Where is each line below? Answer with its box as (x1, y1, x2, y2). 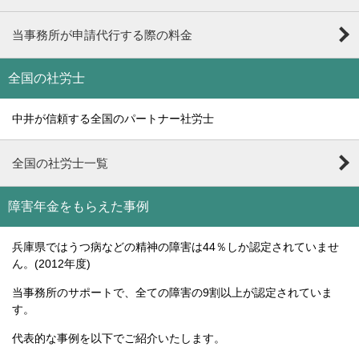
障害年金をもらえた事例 (8, 199, 149, 213)
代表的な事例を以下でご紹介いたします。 (12, 331, 225, 345)
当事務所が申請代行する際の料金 (12, 27, 192, 42)
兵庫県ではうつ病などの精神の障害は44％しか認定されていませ (12, 240, 339, 253)
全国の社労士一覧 (12, 155, 108, 170)
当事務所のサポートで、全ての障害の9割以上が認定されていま (12, 285, 333, 299)
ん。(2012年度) (12, 256, 91, 270)
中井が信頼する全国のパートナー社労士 (12, 111, 214, 125)
